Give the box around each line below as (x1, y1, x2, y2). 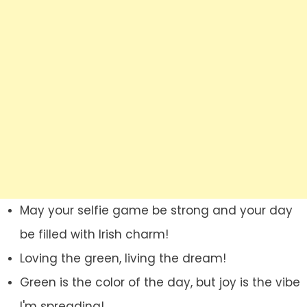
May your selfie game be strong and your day (19, 202, 293, 219)
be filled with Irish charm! (19, 226, 169, 243)
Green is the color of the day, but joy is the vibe (19, 274, 300, 291)
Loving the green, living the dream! (19, 250, 226, 267)
